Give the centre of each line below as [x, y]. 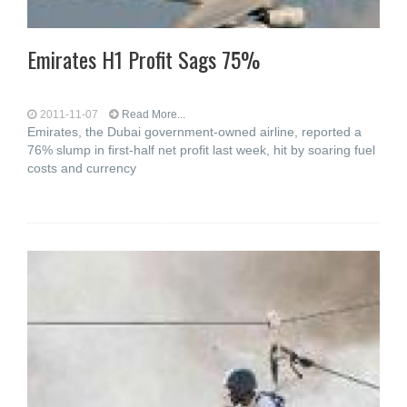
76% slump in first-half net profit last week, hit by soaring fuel [201, 150]
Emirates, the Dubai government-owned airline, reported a [194, 132]
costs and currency [82, 168]
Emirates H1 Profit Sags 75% [144, 59]
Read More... [154, 114]
